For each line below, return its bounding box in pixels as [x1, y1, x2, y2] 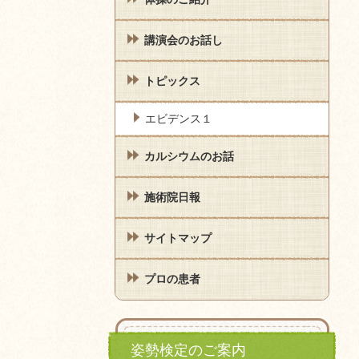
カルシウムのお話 [144, 150, 234, 163]
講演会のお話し [144, 34, 223, 47]
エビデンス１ [145, 112, 212, 126]
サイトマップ [144, 232, 212, 245]
